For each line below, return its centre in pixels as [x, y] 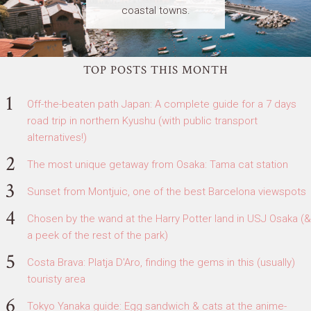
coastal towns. [155, 10]
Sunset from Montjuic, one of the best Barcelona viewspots [167, 191]
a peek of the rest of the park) [98, 235]
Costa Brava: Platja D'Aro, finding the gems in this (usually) [161, 262]
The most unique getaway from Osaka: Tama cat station [158, 164]
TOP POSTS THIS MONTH [155, 70]
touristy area [56, 279]
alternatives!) [57, 137]
